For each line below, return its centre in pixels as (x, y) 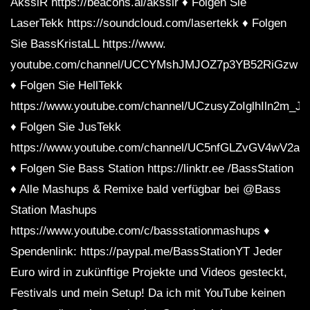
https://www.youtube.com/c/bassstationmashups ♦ (140, 231)
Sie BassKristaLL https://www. (88, 44)
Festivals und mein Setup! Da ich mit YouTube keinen (148, 293)
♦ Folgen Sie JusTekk (66, 127)
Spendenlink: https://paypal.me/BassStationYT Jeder (146, 252)
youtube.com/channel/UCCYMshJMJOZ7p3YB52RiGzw (154, 65)
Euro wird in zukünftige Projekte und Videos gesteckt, (149, 273)
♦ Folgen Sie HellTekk (66, 86)
